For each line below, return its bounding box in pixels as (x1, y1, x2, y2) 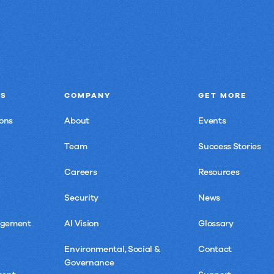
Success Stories (198, 141, 261, 152)
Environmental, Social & (64, 243, 160, 255)
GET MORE (198, 91, 248, 100)
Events (198, 115, 226, 127)
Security (64, 192, 99, 204)
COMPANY (64, 91, 111, 100)
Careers (64, 166, 97, 178)
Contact (198, 243, 232, 255)
